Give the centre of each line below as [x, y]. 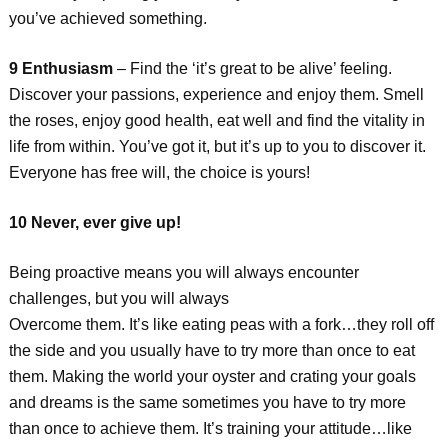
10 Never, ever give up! [94, 222]
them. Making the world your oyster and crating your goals [212, 376]
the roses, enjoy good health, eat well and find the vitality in [216, 120]
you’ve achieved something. [107, 18]
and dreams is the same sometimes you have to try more [207, 402]
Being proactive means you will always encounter [183, 272]
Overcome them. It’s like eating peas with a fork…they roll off [221, 324]
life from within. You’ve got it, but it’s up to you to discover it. [217, 146]
